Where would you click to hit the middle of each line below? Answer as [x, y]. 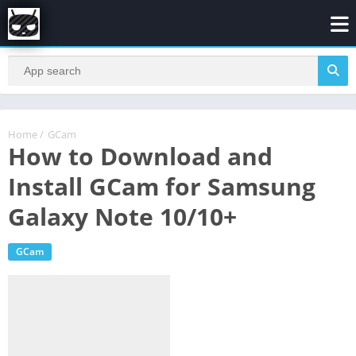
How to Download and [140, 156]
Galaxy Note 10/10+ [122, 216]
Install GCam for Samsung [162, 186]
